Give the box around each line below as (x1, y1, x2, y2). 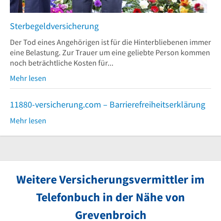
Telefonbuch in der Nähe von (36, 189, 185, 205)
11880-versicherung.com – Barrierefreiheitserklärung (10, 99, 205, 110)
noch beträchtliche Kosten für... (10, 58, 113, 68)
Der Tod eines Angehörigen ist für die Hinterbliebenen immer (10, 37, 211, 47)
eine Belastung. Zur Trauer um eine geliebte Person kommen (10, 47, 210, 57)
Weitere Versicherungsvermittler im (16, 172, 205, 187)
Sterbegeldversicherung (10, 20, 99, 32)
